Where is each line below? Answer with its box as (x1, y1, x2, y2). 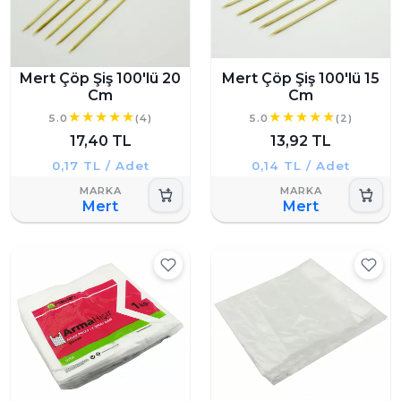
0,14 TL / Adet (252, 158, 350, 174)
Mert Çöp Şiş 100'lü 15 (222, 70, 380, 88)
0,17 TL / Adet (51, 158, 149, 174)
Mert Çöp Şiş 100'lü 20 (20, 70, 181, 88)
